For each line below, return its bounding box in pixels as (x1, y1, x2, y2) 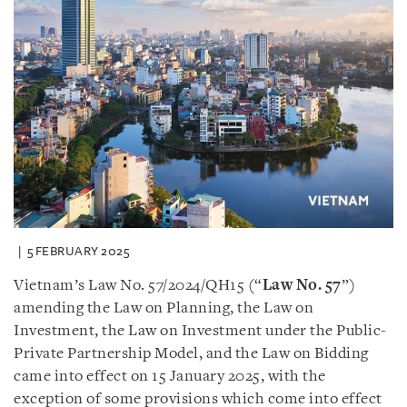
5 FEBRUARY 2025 (26, 243, 129, 258)
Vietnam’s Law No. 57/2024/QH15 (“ (14, 277, 263, 293)
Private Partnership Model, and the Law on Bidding (14, 345, 369, 362)
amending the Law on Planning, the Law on (14, 300, 313, 316)
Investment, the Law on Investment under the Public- (14, 323, 387, 339)
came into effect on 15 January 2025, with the (14, 368, 326, 384)
